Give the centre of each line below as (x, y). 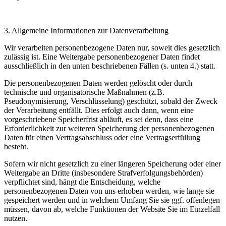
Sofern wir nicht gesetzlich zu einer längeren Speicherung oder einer (112, 164)
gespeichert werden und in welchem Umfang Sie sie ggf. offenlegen (112, 200)
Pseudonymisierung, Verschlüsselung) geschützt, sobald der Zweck (111, 101)
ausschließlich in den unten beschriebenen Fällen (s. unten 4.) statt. (110, 66)
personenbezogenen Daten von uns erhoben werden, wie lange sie (109, 191)
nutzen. (16, 218)
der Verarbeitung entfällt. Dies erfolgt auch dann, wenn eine (99, 110)
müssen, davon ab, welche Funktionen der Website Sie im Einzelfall (112, 209)
